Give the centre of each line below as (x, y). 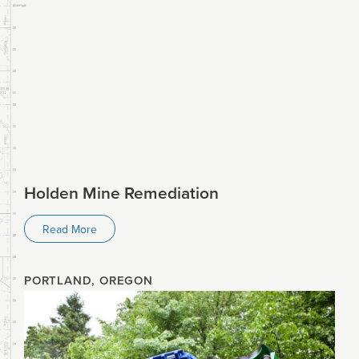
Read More (70, 229)
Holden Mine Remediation (121, 193)
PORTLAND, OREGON (89, 280)
